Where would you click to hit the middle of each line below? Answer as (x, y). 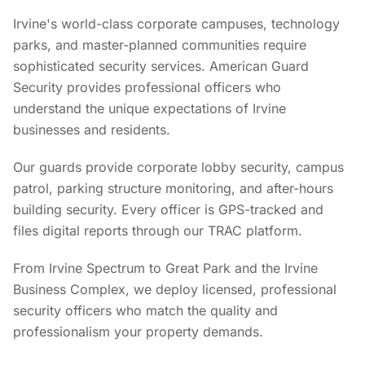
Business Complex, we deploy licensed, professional (175, 289)
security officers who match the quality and (145, 310)
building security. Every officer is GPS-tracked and (168, 209)
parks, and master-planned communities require (160, 45)
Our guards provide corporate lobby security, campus (178, 167)
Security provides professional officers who (147, 87)
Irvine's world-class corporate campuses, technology (176, 24)
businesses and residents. (92, 130)
